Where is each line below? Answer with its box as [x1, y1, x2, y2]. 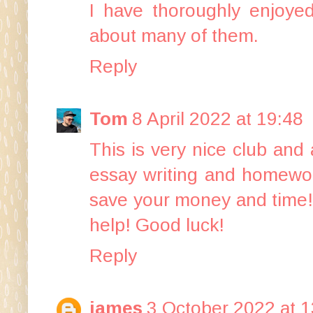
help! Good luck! [89, 214, 224, 235]
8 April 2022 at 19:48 [132, 108, 303, 129]
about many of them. [89, 24, 259, 46]
